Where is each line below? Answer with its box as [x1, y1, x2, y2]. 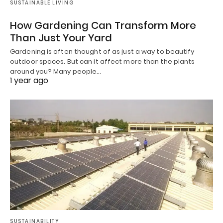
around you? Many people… [10, 67, 102, 77]
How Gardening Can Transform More [10, 18, 196, 33]
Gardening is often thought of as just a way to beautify [10, 47, 195, 57]
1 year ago [10, 75, 48, 87]
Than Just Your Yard [10, 31, 112, 45]
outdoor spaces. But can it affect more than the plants [10, 57, 195, 67]
